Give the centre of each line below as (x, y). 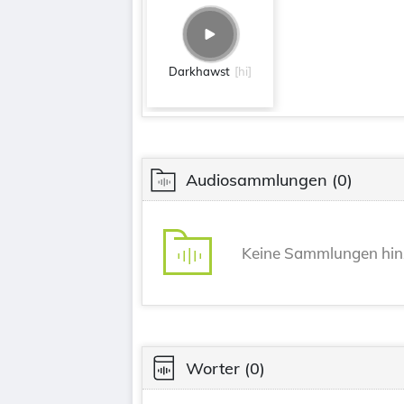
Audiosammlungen (257, 179)
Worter (213, 368)
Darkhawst (199, 71)
